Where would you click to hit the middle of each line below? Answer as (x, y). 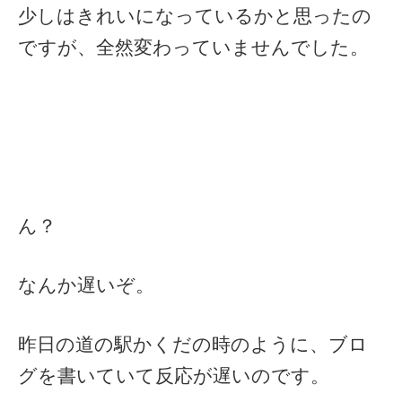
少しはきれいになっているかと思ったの (195, 16)
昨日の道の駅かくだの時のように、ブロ (193, 344)
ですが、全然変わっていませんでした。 (193, 48)
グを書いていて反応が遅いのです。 (174, 375)
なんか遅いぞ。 (86, 284)
